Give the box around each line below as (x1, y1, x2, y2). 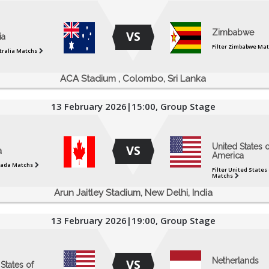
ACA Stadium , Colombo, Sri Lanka (60, 73, 206, 85)
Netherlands (211, 256, 259, 266)
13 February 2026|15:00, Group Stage (50, 100, 216, 113)
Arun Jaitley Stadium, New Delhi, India (53, 187, 213, 199)
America (211, 151, 244, 161)
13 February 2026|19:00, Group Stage (50, 214, 216, 227)
